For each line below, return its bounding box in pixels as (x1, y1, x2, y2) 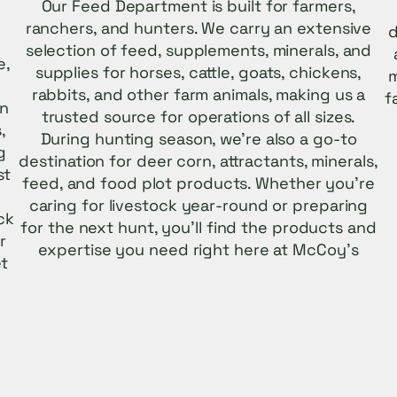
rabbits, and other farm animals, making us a (31, 83, 366, 105)
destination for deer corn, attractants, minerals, (19, 150, 378, 171)
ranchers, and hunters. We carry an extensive (25, 17, 372, 38)
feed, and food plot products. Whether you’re (22, 172, 375, 193)
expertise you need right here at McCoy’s (38, 238, 359, 260)
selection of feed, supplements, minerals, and (25, 39, 372, 60)
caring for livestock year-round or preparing (28, 194, 369, 215)
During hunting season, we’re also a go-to (40, 128, 357, 149)
